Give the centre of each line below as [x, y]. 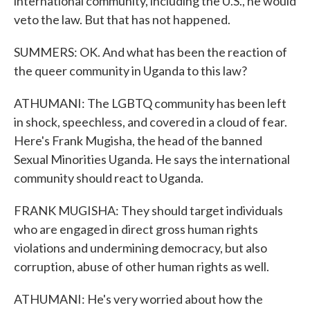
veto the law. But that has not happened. [122, 19]
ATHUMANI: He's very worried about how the [138, 299]
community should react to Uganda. [109, 178]
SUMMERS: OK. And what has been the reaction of [151, 52]
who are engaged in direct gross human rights [136, 229]
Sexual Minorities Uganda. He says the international [152, 159]
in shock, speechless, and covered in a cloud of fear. [151, 122]
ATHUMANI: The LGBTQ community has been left [150, 103]
